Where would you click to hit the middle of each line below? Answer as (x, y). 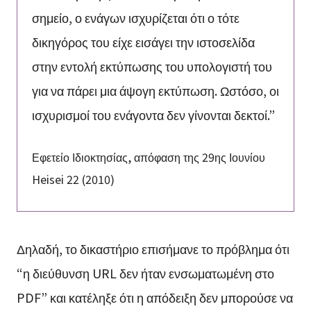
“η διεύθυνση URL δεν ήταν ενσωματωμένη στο (145, 272)
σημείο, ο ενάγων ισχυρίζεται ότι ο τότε (135, 18)
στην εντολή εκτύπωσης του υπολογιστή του (152, 66)
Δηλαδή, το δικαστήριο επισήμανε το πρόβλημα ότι (153, 248)
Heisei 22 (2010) (73, 179)
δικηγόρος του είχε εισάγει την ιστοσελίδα (143, 42)
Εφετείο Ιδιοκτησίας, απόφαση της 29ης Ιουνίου (148, 157)
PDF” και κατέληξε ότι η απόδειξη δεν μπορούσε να (154, 297)
